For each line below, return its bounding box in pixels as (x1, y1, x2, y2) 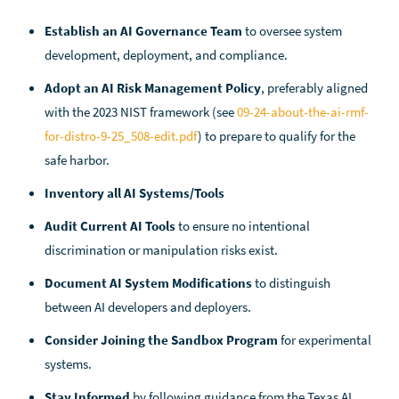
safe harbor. (45, 151, 110, 169)
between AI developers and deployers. (45, 297, 251, 316)
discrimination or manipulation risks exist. (45, 240, 278, 259)
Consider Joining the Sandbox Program (45, 330, 278, 349)
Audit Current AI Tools (45, 216, 175, 235)
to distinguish (252, 273, 330, 292)
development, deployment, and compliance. (45, 45, 288, 64)
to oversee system (242, 21, 342, 40)
